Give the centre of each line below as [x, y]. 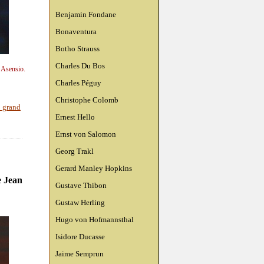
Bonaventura [76, 32]
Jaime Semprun [80, 254]
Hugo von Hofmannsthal [95, 220]
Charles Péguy [78, 83]
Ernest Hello [75, 117]
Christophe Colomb [87, 100]
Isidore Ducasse [80, 237]
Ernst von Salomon [86, 134]
